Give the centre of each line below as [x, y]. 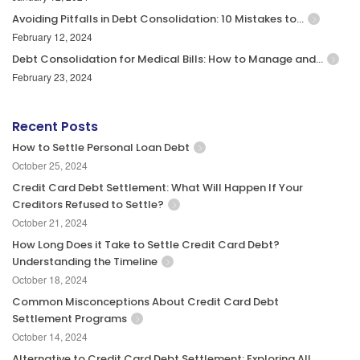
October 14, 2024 [50, 336]
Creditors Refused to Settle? [88, 204]
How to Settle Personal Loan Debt [101, 147]
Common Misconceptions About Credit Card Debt [145, 301]
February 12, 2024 [52, 36]
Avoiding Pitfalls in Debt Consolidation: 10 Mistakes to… [158, 18]
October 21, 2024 [50, 222]
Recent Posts [55, 126]
